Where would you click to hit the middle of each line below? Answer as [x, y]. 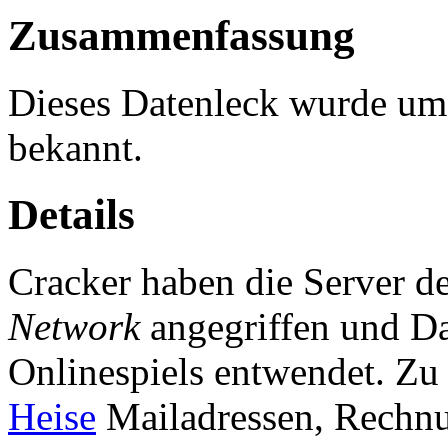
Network [74, 327]
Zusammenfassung [181, 36]
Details [71, 215]
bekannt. [75, 148]
